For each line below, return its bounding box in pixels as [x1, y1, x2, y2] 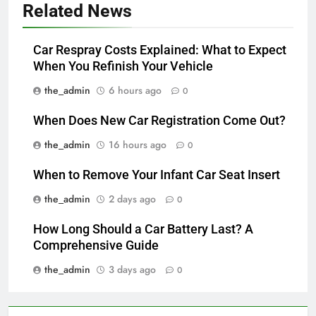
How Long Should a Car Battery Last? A [33, 222, 253, 237]
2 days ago [109, 192, 156, 207]
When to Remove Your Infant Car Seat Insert [33, 168, 280, 183]
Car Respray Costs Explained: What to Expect [33, 43, 286, 58]
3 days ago [109, 262, 156, 277]
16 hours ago [109, 138, 166, 152]
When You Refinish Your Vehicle [33, 59, 213, 74]
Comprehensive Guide [33, 238, 159, 253]
